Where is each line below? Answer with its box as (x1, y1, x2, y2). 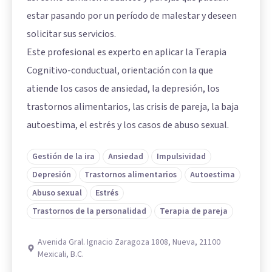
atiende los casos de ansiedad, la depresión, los (27, 82, 220, 95)
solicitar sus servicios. (27, 27, 116, 41)
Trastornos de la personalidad (32, 205, 146, 217)
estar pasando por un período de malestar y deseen (27, 9, 237, 22)
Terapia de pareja (160, 205, 228, 217)
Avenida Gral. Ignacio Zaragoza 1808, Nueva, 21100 (38, 236, 221, 248)
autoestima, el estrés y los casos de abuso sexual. (27, 118, 229, 132)
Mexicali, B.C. (38, 248, 84, 260)
